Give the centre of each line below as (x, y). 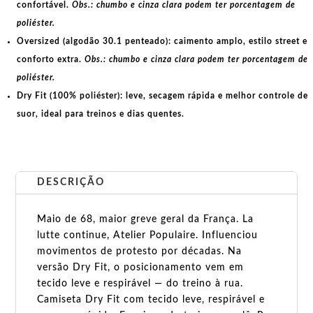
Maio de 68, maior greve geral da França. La (146, 219)
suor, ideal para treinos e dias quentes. (101, 114)
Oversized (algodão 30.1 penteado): (94, 41)
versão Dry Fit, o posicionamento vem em (141, 267)
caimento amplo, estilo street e (239, 41)
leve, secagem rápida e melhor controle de (216, 95)
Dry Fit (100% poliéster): (70, 95)
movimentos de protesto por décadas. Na (140, 251)
